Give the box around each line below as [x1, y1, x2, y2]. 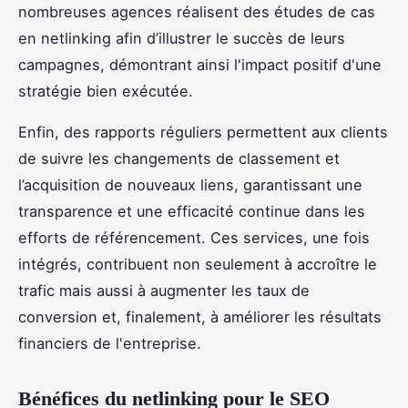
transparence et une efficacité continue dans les [18, 201, 365, 220]
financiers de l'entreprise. [18, 333, 201, 352]
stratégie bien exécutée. [18, 81, 193, 100]
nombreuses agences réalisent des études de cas [18, 2, 375, 21]
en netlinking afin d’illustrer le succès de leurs [18, 28, 345, 47]
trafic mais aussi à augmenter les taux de [18, 280, 310, 300]
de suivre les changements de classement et [18, 148, 340, 168]
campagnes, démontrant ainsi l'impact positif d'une [18, 55, 382, 74]
